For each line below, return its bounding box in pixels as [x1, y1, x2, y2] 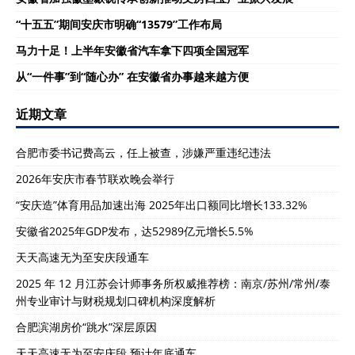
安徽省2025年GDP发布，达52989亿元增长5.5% [16, 223, 254, 239]
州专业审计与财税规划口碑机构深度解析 [16, 293, 216, 308]
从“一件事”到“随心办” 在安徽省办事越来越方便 [16, 69, 249, 84]
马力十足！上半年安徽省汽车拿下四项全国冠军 [16, 43, 249, 58]
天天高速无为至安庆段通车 [16, 250, 149, 265]
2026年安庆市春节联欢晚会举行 [16, 171, 174, 186]
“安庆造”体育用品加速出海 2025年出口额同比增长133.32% [16, 197, 307, 212]
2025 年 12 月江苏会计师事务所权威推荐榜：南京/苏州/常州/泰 [16, 276, 330, 291]
